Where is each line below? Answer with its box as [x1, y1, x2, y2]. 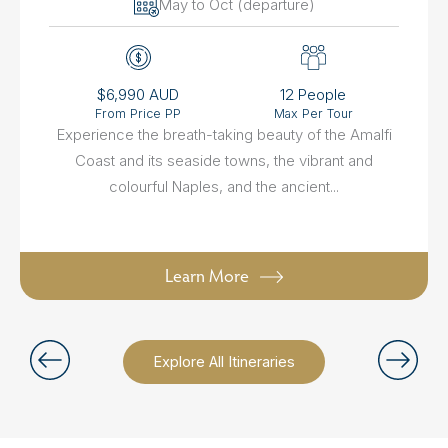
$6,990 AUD [97, 85, 180, 105]
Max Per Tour [273, 106, 353, 122]
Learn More [165, 263, 250, 287]
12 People [280, 85, 347, 105]
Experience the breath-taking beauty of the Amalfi [56, 125, 392, 145]
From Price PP [95, 106, 182, 122]
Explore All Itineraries [153, 352, 295, 371]
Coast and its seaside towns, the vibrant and [75, 151, 373, 171]
